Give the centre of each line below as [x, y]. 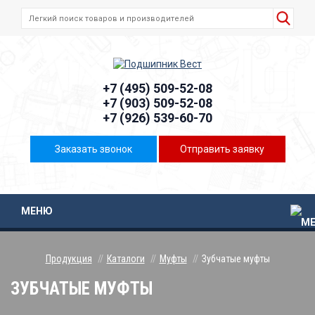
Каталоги [126, 259]
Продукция [69, 259]
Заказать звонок [93, 149]
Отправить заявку [222, 149]
